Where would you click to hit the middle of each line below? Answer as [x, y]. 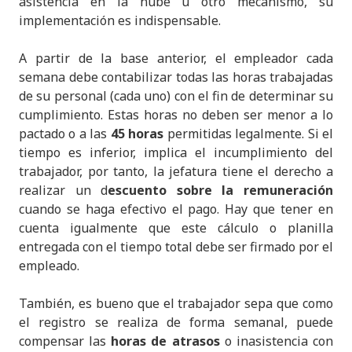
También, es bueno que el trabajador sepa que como [176, 304]
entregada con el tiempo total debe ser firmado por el [176, 247]
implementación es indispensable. [120, 21]
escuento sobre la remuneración [221, 191]
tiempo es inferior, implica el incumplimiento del [176, 153]
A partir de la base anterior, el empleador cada [176, 59]
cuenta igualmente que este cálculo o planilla [176, 228]
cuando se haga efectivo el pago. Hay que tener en [176, 209]
